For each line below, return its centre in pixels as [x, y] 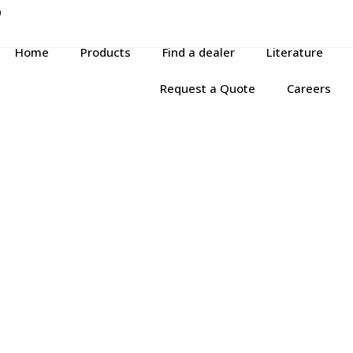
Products [106, 52]
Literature [295, 52]
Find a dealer [199, 52]
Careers [309, 89]
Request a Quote [208, 89]
